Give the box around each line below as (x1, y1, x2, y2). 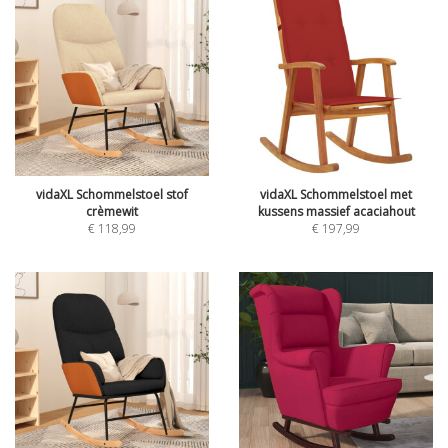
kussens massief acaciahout (257, 203, 415, 220)
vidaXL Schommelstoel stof (36, 186, 188, 203)
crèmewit (86, 203, 138, 220)
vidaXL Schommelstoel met (260, 186, 412, 203)
